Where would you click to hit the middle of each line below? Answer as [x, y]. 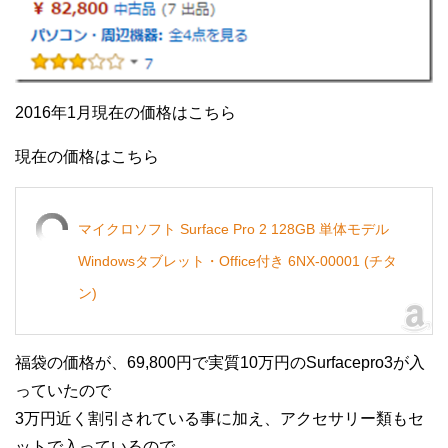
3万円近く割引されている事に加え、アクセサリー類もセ [219, 418]
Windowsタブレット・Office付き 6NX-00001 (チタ [237, 260]
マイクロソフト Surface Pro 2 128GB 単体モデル [233, 228]
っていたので [63, 390]
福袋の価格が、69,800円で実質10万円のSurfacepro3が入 [220, 362]
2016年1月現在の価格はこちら [125, 112]
